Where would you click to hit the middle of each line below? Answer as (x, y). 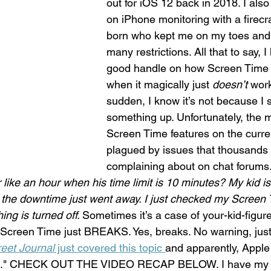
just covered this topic (110, 248)
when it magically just (159, 85)
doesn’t (230, 85)
